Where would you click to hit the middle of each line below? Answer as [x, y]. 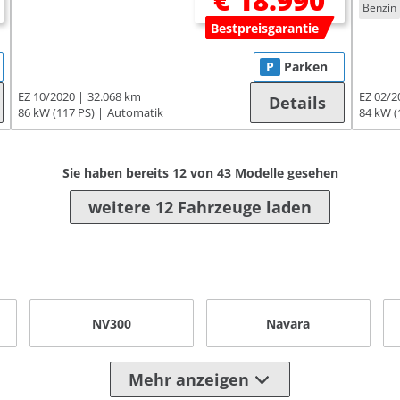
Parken [305, 67]
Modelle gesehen [284, 173]
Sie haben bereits [117, 173]
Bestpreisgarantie [265, 29]
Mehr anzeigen [188, 380]
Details [297, 103]
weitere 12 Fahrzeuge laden [200, 208]
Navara [288, 323]
